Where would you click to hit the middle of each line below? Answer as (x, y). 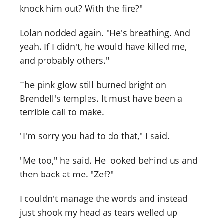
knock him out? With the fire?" (81, 8)
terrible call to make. (62, 112)
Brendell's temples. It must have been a (101, 98)
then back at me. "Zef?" (67, 174)
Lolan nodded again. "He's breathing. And (105, 33)
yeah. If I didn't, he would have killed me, (103, 46)
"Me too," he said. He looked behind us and (109, 161)
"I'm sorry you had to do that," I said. (95, 136)
